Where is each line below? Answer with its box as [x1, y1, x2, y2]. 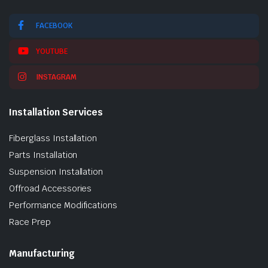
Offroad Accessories [9, 182, 92, 194]
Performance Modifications [9, 199, 118, 211]
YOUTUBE [36, 46, 68, 56]
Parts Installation [9, 149, 78, 160]
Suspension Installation [9, 166, 103, 177]
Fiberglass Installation [9, 132, 98, 144]
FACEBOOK [36, 20, 72, 31]
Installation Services [9, 106, 103, 118]
